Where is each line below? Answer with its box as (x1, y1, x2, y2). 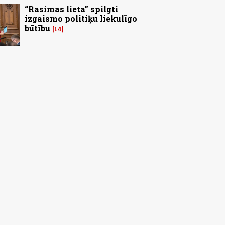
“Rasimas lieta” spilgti (25, 4, 118, 15)
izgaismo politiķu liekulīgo (25, 13, 137, 24)
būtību (25, 23, 50, 34)
